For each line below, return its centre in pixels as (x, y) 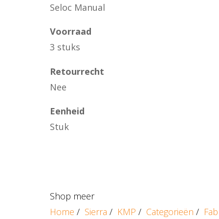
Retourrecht (77, 71)
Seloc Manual (77, 7)
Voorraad (71, 32)
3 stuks (65, 47)
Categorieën (170, 211)
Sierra (96, 211)
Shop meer (72, 196)
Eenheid (67, 111)
